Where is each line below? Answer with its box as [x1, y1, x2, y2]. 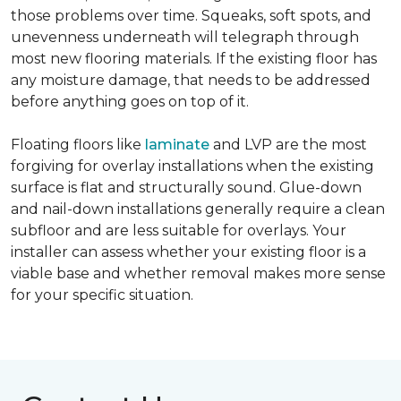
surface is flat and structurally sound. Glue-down [11, 179, 362, 196]
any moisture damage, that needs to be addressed [11, 72, 371, 89]
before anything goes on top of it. [11, 93, 249, 110]
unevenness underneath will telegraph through [11, 29, 359, 46]
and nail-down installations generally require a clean [11, 200, 385, 218]
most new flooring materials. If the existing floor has [11, 50, 377, 67]
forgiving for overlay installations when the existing [11, 158, 374, 175]
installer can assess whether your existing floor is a [11, 243, 366, 260]
